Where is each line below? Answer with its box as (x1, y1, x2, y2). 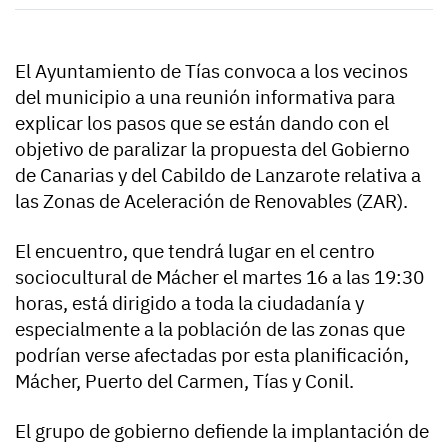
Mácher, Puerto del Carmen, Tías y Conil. (15, 369, 354, 394)
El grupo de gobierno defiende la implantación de (15, 419, 429, 444)
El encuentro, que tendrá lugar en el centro (15, 239, 375, 264)
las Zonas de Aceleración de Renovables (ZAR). (15, 189, 408, 214)
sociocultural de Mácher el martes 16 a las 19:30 (15, 265, 424, 290)
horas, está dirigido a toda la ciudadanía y (15, 291, 364, 316)
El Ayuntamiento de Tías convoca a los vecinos (15, 59, 408, 84)
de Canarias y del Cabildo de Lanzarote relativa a (15, 163, 421, 188)
